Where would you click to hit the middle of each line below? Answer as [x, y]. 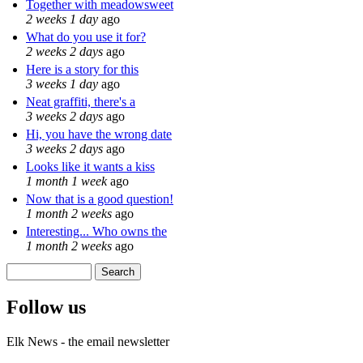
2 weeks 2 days [64, 52]
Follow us [46, 307]
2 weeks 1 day [62, 19]
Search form [58, 290]
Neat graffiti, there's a [81, 102]
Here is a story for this [82, 70]
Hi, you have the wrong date [99, 135]
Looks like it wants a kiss [90, 167]
